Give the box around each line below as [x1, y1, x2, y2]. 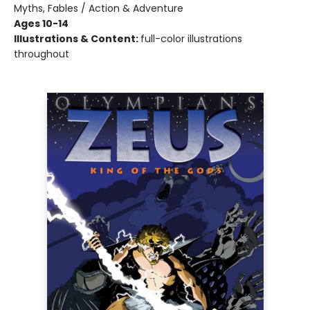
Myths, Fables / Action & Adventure [14, 1, 183, 15]
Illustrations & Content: [14, 32, 140, 46]
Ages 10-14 [14, 17, 69, 30]
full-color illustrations [140, 32, 242, 46]
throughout [14, 47, 69, 61]
